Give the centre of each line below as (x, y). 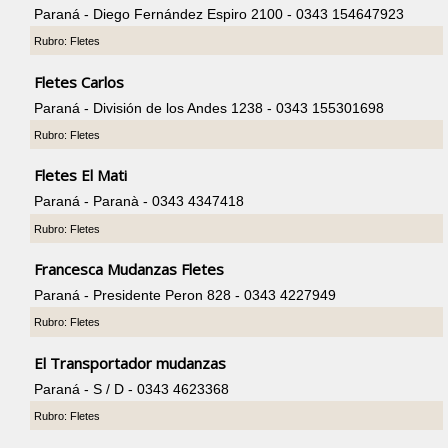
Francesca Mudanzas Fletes (129, 269)
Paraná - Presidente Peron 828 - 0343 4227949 (185, 295)
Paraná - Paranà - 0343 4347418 (139, 201)
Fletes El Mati (81, 175)
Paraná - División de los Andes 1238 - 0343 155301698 (209, 107)
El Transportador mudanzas (130, 363)
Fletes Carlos (79, 81)
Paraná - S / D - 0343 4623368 (132, 389)
